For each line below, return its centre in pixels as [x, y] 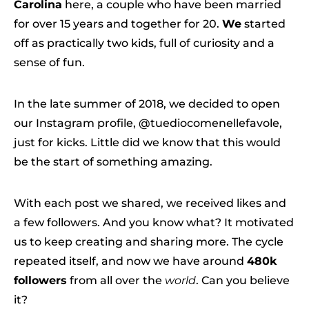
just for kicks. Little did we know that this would [147, 142]
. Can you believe [243, 280]
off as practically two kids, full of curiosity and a [144, 43]
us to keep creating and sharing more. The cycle [149, 242]
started [263, 24]
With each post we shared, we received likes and [150, 203]
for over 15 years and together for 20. [118, 24]
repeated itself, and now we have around [130, 261]
